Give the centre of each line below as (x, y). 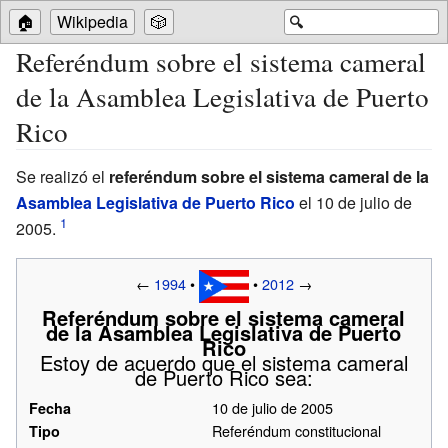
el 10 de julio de (353, 202)
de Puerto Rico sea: (223, 378)
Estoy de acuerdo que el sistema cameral (223, 363)
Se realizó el (62, 176)
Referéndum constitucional (296, 431)
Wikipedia (92, 21)
